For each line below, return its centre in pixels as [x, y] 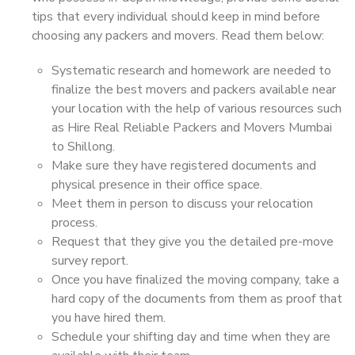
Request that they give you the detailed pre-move [193, 242]
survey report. [90, 261]
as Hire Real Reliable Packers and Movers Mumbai [192, 128]
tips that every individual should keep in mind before [176, 17]
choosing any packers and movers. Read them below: [178, 36]
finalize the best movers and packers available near [194, 90]
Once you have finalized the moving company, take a [195, 280]
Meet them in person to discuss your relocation [182, 204]
